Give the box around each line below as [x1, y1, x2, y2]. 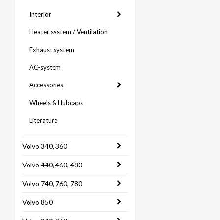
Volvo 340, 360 [22, 142, 67, 150]
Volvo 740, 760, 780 [22, 179, 82, 188]
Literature [29, 116, 57, 124]
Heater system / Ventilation [29, 28, 108, 36]
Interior [29, 10, 51, 18]
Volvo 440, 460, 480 [22, 161, 82, 169]
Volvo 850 [22, 198, 53, 206]
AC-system [29, 63, 61, 71]
